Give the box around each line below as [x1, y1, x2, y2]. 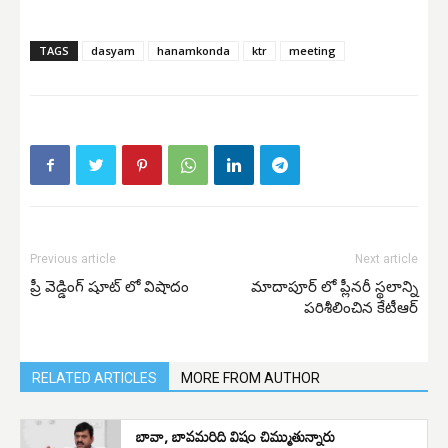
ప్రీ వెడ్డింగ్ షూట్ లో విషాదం [30, 278, 189, 297]
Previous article [30, 252, 116, 267]
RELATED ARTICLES [32, 370, 157, 387]
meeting [289, 43, 336, 59]
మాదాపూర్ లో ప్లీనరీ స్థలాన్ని [251, 278, 418, 297]
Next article [355, 252, 418, 267]
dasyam [91, 43, 135, 59]
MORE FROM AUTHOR [181, 370, 320, 387]
